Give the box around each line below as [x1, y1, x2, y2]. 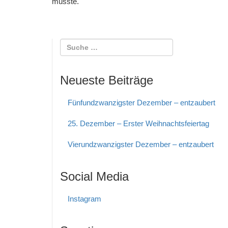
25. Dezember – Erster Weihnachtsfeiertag [68, 119, 209, 128]
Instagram [68, 194, 101, 203]
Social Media [60, 169, 129, 183]
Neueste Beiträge [60, 73, 153, 87]
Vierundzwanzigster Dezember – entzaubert [68, 140, 214, 149]
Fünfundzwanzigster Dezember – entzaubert [68, 98, 215, 107]
